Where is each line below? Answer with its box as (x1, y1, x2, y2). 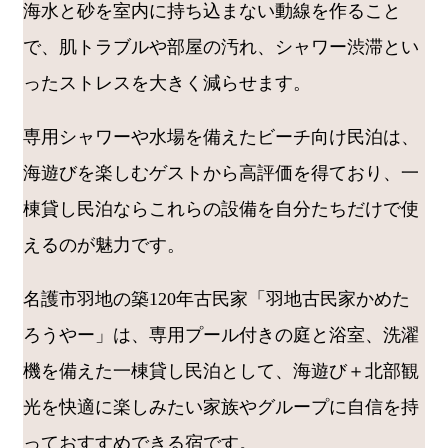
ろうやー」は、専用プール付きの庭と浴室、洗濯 (23, 324, 419, 345)
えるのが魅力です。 (23, 234, 185, 255)
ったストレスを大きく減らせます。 (23, 72, 311, 93)
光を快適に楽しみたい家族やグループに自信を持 (23, 396, 419, 417)
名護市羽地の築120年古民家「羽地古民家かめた (23, 288, 410, 309)
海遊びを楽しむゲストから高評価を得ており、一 (23, 162, 419, 183)
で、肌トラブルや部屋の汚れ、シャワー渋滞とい (23, 36, 419, 57)
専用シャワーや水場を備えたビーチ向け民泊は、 (23, 126, 419, 147)
